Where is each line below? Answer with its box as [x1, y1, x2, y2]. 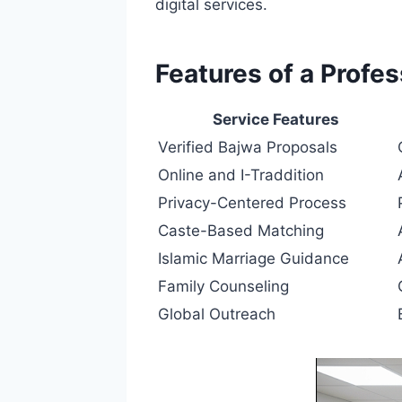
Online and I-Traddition [157, 165, 324, 184]
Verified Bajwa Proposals [157, 137, 337, 156]
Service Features [212, 109, 339, 128]
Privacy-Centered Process [157, 193, 346, 212]
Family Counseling [157, 276, 289, 295]
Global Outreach [157, 304, 275, 323]
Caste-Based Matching [157, 221, 324, 240]
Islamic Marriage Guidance [157, 249, 349, 267]
